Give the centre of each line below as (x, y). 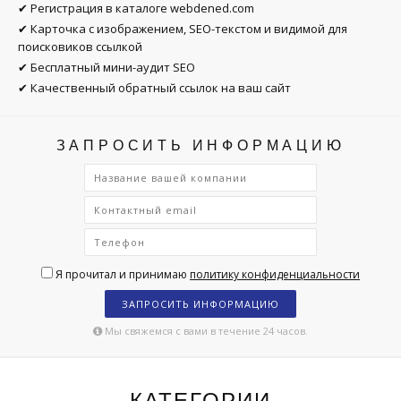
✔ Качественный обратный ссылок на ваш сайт (154, 87)
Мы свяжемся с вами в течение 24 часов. (205, 330)
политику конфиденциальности (275, 274)
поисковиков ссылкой (80, 46)
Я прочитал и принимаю (121, 274)
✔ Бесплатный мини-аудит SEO (107, 67)
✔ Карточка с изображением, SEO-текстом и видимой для (183, 28)
